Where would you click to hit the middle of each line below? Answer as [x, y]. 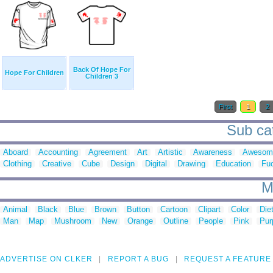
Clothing [17, 164]
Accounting [58, 152]
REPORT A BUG [138, 259]
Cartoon [174, 210]
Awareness [213, 152]
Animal [15, 210]
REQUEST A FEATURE [227, 259]
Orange [140, 221]
